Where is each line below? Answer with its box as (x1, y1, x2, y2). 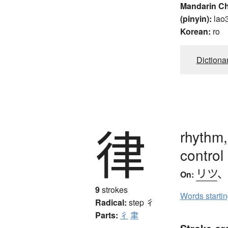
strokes (100, 183, 128, 195)
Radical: (95, 196, 127, 208)
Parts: (95, 209, 118, 221)
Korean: (180, 25, 211, 37)
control (180, 144, 223, 165)
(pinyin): (180, 12, 212, 24)
